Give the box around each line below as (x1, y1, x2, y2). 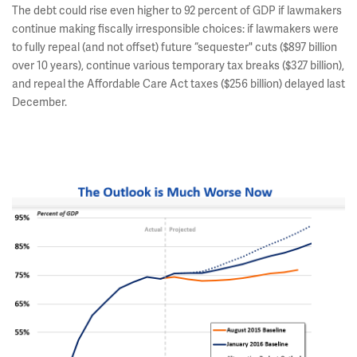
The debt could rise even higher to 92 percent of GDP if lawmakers (12, 3, 342, 18)
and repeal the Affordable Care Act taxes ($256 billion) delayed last (12, 76, 345, 91)
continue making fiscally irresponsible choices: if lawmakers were (12, 22, 339, 36)
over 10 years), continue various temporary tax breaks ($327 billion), (12, 58, 344, 73)
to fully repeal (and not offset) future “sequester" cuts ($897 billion (12, 40, 337, 54)
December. (12, 95, 67, 109)
